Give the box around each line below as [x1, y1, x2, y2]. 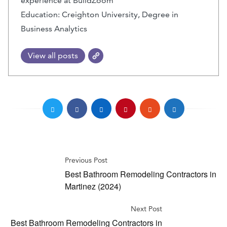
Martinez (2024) [65, 180, 121, 193]
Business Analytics [21, 24, 87, 34]
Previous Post [65, 156, 107, 165]
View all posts [28, 51, 78, 61]
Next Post [131, 204, 162, 214]
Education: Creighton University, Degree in [21, 10, 178, 20]
